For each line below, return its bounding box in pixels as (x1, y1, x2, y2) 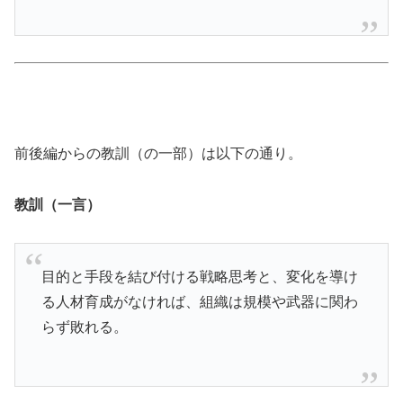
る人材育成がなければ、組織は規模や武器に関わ (40, 293, 358, 309)
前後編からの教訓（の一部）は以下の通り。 (14, 145, 302, 161)
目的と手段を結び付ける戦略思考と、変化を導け (40, 268, 358, 284)
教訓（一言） (14, 196, 101, 212)
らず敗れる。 (40, 318, 128, 335)
